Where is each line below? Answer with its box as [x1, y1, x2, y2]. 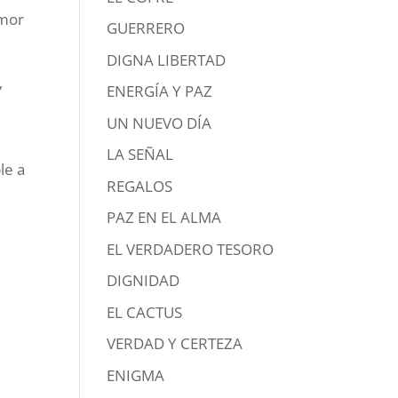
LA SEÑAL [107, 144, 174, 165]
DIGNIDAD [107, 270, 180, 291]
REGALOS [107, 175, 173, 196]
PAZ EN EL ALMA [107, 207, 222, 228]
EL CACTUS [107, 301, 183, 322]
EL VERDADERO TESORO [107, 238, 275, 259]
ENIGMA [107, 364, 165, 386]
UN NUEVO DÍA [107, 112, 212, 133]
